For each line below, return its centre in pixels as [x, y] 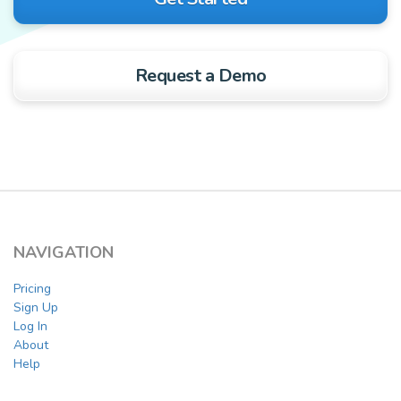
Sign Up [36, 308]
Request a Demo [200, 76]
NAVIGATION [64, 253]
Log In [30, 327]
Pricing [32, 289]
